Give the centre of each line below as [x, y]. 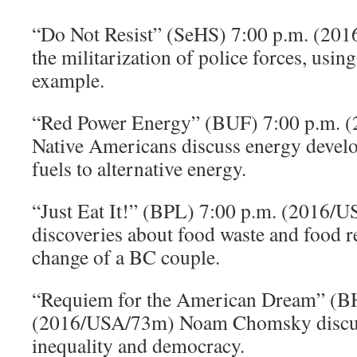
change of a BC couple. [126, 257]
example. [68, 80]
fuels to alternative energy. [139, 168]
